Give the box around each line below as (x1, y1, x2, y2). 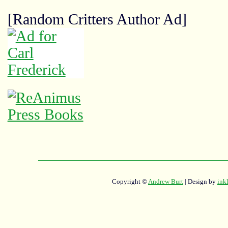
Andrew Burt (148, 178, 183, 186)
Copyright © (112, 178, 148, 186)
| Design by (183, 178, 217, 186)
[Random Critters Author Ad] (7, 11, 187, 27)
